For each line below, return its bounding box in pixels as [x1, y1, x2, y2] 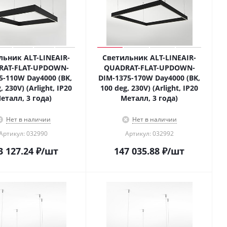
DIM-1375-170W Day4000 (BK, [98, 73, 200, 83]
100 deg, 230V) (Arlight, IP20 [100, 83, 198, 93]
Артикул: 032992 [125, 129, 174, 138]
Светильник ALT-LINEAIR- [102, 53, 196, 62]
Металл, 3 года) [121, 93, 178, 103]
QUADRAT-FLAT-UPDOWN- [103, 63, 195, 72]
